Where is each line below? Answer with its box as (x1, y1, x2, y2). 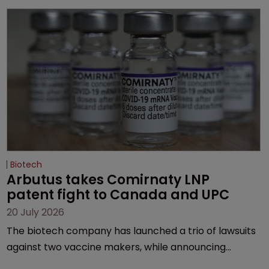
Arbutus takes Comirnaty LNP (7, 171, 213, 190)
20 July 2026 (7, 205, 65, 220)
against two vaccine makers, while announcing (7, 240, 226, 255)
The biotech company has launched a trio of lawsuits (7, 224, 256, 238)
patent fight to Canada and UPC (7, 186, 230, 205)
